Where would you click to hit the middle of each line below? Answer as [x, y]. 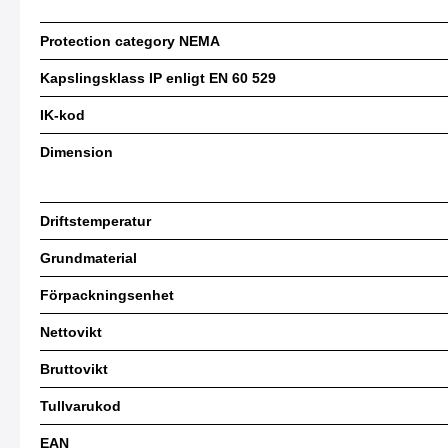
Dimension [76, 151]
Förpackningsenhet [107, 294]
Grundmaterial [88, 257]
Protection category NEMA [130, 40]
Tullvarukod [80, 405]
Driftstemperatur [95, 220]
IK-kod [62, 114]
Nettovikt [71, 331]
